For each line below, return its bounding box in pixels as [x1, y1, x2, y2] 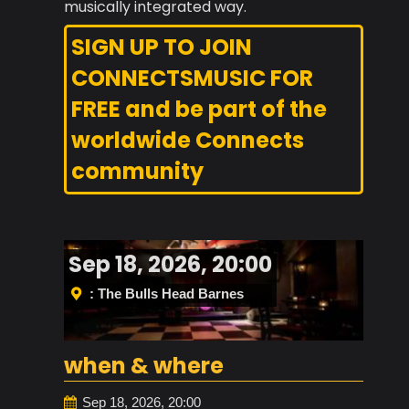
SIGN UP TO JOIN [71, 32, 252, 63]
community [71, 156, 204, 187]
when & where [64, 350, 224, 381]
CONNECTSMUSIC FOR [71, 63, 313, 94]
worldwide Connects [71, 125, 304, 156]
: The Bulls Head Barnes [89, 286, 244, 302]
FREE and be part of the [71, 94, 327, 125]
